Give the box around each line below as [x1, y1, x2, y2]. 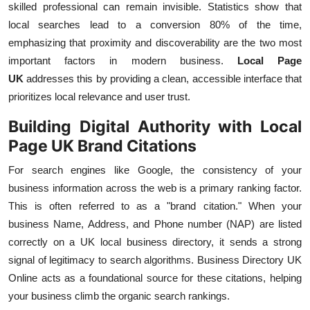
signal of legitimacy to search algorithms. [8, 254, 194, 266]
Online [8, 272, 37, 284]
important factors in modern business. [8, 55, 224, 67]
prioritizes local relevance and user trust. [8, 91, 190, 103]
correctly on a [8, 236, 75, 248]
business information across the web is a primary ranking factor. [8, 182, 302, 194]
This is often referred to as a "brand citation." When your [8, 200, 302, 212]
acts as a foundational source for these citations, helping [41, 272, 302, 284]
